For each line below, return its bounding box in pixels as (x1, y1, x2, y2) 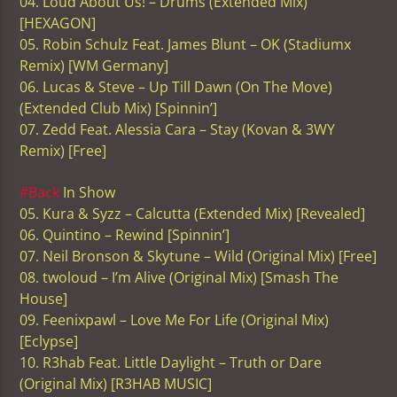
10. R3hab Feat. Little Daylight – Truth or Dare (19, 352, 323, 372)
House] (19, 288, 68, 308)
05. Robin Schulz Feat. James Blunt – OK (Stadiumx (19, 35, 352, 55)
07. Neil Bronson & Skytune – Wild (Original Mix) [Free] (19, 245, 378, 266)
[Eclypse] (19, 331, 79, 351)
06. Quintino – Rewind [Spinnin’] (19, 224, 230, 245)
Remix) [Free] (19, 141, 107, 161)
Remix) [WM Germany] (19, 56, 169, 76)
